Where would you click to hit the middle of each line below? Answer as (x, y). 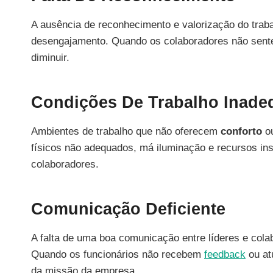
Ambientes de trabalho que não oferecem (126, 131)
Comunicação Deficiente (128, 209)
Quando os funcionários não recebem (118, 254)
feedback (225, 254)
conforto (241, 131)
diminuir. (50, 57)
